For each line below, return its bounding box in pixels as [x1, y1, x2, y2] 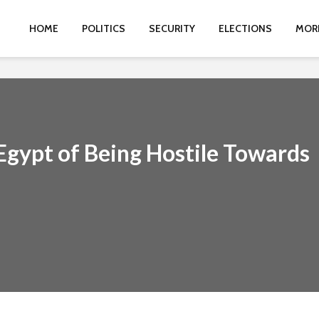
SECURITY [149, 22, 195, 35]
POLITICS [82, 22, 125, 35]
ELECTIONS [219, 22, 272, 35]
